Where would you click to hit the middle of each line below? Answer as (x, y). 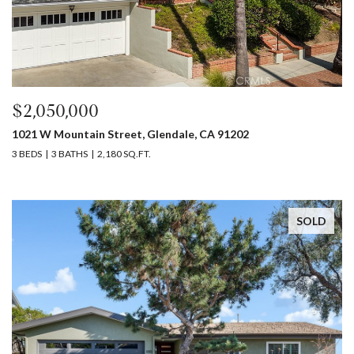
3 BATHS (69, 154)
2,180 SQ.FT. (124, 154)
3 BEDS (26, 154)
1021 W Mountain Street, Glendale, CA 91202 (130, 134)
